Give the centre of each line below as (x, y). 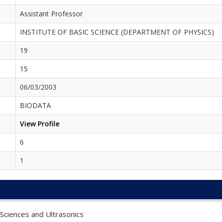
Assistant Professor (51, 13)
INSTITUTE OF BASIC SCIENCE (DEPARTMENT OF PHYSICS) (117, 32)
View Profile (40, 123)
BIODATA (35, 105)
